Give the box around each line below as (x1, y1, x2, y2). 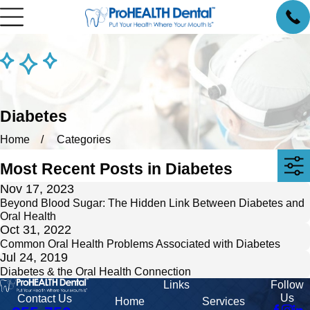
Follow (271, 278, 304, 291)
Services (201, 295, 245, 308)
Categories (57, 134, 111, 146)
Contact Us (17, 291, 72, 304)
